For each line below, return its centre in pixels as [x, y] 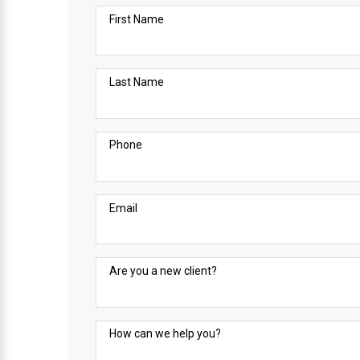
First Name [136, 19]
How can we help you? [165, 334]
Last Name [136, 82]
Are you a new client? [163, 271]
